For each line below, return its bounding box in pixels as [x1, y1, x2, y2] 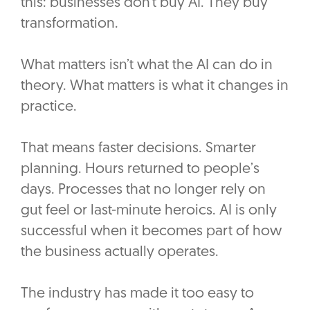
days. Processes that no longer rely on [21, 183, 266, 198]
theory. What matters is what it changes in [21, 79, 289, 94]
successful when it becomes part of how [21, 224, 282, 239]
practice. [21, 100, 77, 115]
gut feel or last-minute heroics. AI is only [21, 203, 277, 219]
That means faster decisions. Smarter [21, 141, 256, 156]
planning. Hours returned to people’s [21, 162, 259, 177]
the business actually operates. [21, 245, 219, 260]
